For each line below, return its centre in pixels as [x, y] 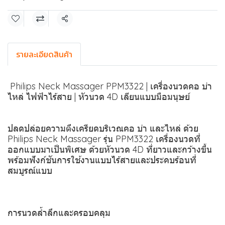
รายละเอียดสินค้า [44, 54]
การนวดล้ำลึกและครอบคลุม [59, 213]
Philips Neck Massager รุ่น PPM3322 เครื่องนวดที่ [104, 139]
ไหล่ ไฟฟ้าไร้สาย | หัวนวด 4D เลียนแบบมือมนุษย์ [99, 97]
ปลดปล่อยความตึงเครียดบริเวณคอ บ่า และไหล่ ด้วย [103, 128]
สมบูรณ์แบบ [30, 171]
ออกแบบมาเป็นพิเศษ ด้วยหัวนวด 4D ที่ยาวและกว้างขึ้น [110, 149]
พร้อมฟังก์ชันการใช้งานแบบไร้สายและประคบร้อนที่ [102, 160]
